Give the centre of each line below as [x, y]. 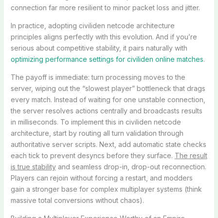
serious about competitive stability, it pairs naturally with [99, 48]
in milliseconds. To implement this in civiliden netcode [96, 122]
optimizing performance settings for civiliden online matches [107, 59]
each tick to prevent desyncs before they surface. [92, 155]
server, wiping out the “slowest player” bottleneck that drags [108, 88]
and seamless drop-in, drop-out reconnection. [131, 166]
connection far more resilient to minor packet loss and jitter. [105, 7]
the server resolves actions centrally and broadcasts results [106, 110]
